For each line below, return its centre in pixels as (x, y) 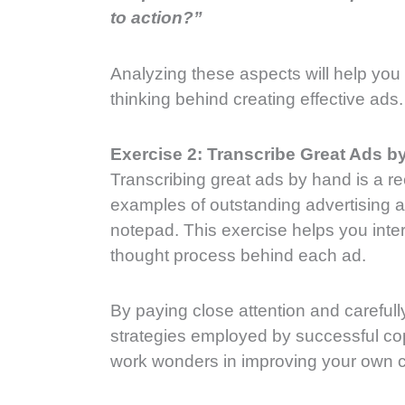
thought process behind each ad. (240, 255)
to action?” (156, 18)
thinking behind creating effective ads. (257, 99)
